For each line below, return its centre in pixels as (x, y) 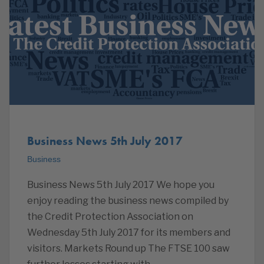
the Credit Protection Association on (110, 217)
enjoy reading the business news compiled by (128, 201)
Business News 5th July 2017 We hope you (121, 185)
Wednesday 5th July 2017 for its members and (129, 232)
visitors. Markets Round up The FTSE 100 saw (128, 248)
